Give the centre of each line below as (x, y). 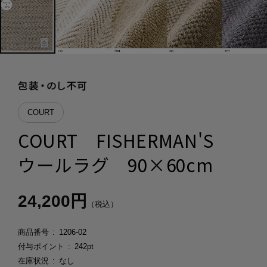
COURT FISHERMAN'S (125, 140)
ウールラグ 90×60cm (115, 164)
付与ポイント (41, 246)
